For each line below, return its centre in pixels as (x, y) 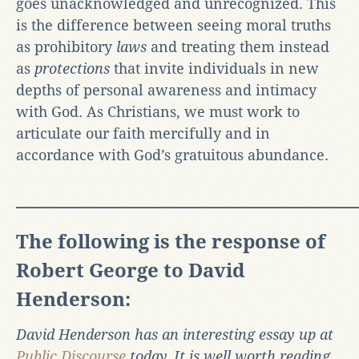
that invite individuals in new (214, 68)
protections (72, 68)
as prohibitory (66, 46)
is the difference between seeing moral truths (173, 25)
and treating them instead (238, 46)
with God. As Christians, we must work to (158, 111)
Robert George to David (131, 270)
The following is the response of (171, 242)
